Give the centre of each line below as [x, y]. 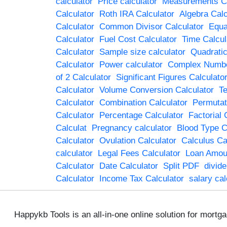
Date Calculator [128, 166]
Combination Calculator [143, 102]
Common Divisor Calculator [151, 26]
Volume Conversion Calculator [156, 90]
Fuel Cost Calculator [138, 39]
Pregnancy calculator [131, 128]
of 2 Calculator [83, 77]
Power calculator [131, 64]
